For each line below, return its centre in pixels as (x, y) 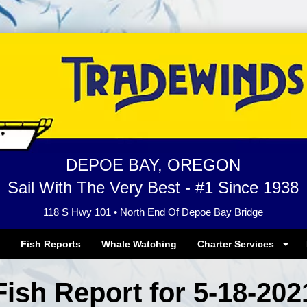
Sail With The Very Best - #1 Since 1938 (153, 187)
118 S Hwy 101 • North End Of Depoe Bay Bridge (153, 212)
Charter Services (236, 244)
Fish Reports (51, 244)
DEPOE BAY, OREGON (153, 165)
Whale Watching (139, 244)
